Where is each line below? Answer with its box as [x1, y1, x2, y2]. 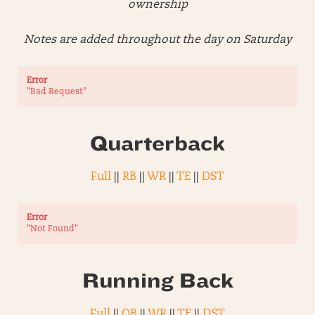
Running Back [82, 268, 233, 292]
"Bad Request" [27, 87, 86, 96]
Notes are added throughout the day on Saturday [23, 34, 292, 46]
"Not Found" [27, 224, 78, 233]
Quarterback [90, 131, 225, 155]
